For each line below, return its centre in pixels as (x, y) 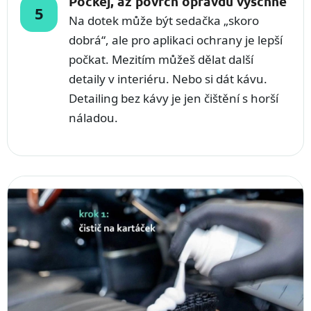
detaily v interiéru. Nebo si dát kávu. (168, 79)
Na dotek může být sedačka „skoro (164, 20)
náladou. (93, 118)
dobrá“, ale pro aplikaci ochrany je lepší (176, 40)
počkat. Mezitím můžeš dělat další (161, 59)
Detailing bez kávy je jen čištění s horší (174, 98)
